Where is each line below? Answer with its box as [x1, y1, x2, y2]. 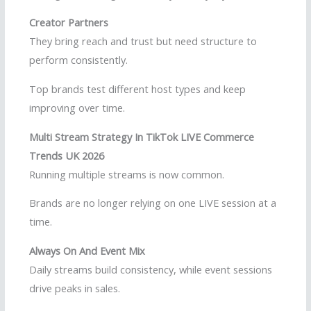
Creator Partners [29, 15, 108, 30]
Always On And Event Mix [29, 243, 145, 258]
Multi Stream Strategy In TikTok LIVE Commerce [29, 129, 254, 144]
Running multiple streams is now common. [29, 167, 224, 181]
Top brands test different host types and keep [29, 82, 246, 96]
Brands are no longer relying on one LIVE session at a [29, 196, 276, 210]
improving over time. [29, 101, 125, 115]
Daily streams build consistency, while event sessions [29, 262, 272, 276]
